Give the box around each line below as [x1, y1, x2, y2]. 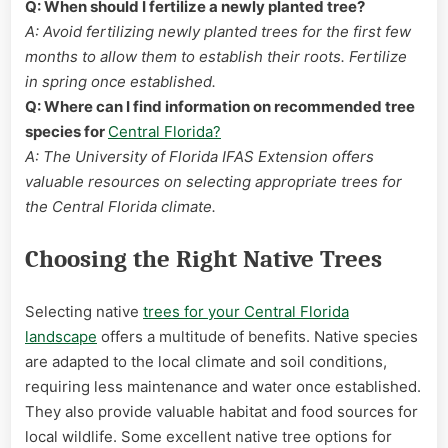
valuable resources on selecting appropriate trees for [25, 171, 402, 191]
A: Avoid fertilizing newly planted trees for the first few [25, 21, 411, 41]
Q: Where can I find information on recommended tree [25, 96, 415, 116]
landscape [25, 326, 97, 346]
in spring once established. [25, 71, 216, 91]
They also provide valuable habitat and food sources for [25, 401, 418, 421]
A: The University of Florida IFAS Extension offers [25, 146, 374, 166]
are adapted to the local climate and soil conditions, [25, 351, 387, 371]
